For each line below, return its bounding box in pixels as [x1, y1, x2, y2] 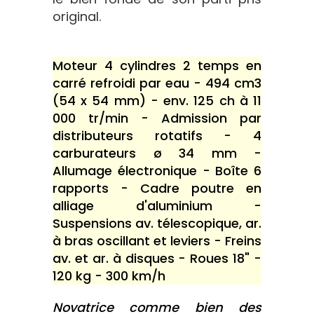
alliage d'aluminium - [53, 197, 261, 214]
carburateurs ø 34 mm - [53, 144, 261, 162]
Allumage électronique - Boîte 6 [53, 162, 261, 179]
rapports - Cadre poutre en [53, 179, 261, 197]
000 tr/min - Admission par [53, 109, 261, 127]
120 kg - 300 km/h [53, 267, 165, 285]
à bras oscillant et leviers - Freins [53, 232, 261, 250]
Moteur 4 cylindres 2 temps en [53, 57, 261, 74]
